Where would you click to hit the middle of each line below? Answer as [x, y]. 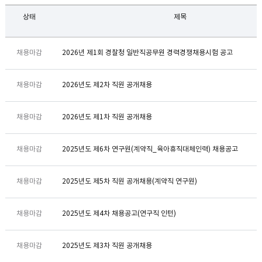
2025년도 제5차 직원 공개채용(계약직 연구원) [129, 182]
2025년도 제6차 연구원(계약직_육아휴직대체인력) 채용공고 [150, 149]
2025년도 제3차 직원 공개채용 [107, 246]
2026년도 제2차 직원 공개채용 [107, 85]
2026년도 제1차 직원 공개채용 [107, 117]
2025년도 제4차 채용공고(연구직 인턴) [119, 214]
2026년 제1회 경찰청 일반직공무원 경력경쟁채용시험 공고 [147, 53]
